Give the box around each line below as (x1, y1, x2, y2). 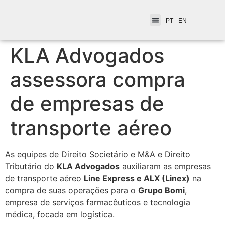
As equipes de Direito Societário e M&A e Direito (5, 149, 190, 159)
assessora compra (10, 67, 185, 92)
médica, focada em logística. (5, 209, 115, 219)
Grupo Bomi (138, 185, 185, 195)
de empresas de (10, 91, 164, 116)
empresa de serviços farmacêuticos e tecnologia (5, 197, 190, 207)
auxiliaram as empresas (120, 161, 211, 171)
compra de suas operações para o (5, 185, 138, 195)
